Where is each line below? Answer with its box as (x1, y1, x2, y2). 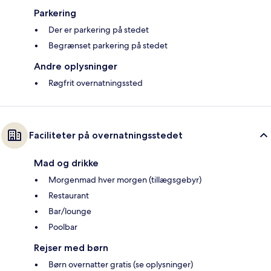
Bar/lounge (48, 206, 91, 217)
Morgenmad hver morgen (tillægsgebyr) (48, 174, 201, 186)
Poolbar (48, 221, 77, 233)
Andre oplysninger (34, 60, 117, 73)
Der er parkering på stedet (48, 24, 149, 36)
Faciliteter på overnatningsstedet (29, 129, 183, 142)
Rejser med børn (34, 242, 108, 254)
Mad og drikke (34, 157, 99, 169)
